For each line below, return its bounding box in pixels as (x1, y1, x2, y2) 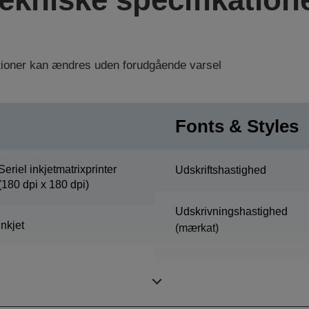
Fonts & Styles (175, 115, 299, 137)
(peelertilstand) (175, 279, 248, 292)
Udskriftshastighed (175, 163, 266, 176)
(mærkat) (175, 221, 219, 234)
